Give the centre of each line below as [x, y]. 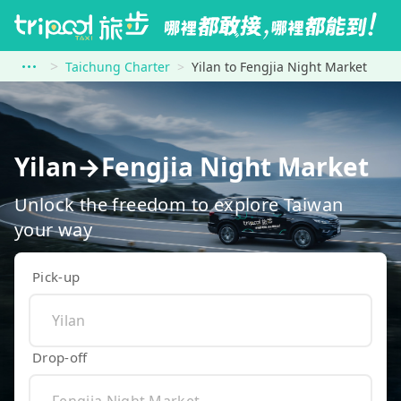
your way [54, 229]
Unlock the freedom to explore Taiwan [179, 204]
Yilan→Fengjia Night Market [192, 166]
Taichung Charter [118, 67]
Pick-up [56, 276]
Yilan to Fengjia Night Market [279, 67]
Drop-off [60, 357]
